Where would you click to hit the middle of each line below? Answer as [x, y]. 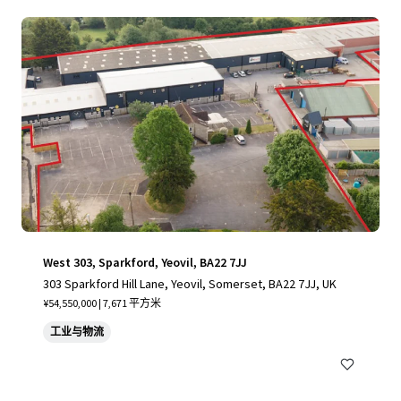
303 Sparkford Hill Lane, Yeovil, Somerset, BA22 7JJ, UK [190, 284]
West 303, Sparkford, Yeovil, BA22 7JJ [145, 262]
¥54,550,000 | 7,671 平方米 [102, 303]
